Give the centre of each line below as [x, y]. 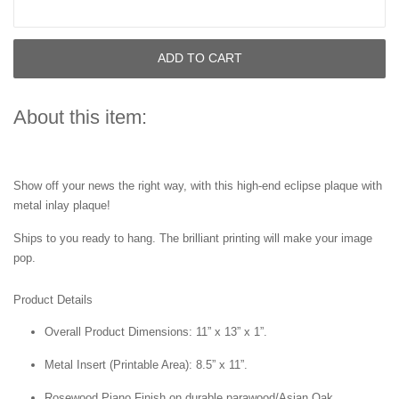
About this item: [80, 117]
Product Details [53, 299]
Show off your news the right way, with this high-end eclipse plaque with [198, 185]
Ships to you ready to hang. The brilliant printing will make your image [193, 238]
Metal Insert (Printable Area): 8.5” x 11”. [148, 364]
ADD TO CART [199, 58]
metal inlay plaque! [62, 205]
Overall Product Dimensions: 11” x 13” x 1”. [156, 331]
